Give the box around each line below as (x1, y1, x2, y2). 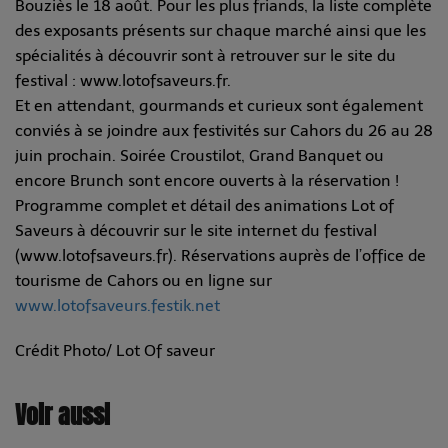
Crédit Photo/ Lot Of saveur (15, 340, 219, 360)
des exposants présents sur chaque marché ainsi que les (15, 20, 426, 40)
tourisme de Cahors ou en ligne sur (15, 270, 272, 290)
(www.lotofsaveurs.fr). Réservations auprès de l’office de (15, 245, 426, 265)
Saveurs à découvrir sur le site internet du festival (15, 220, 377, 240)
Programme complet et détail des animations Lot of (15, 195, 394, 215)
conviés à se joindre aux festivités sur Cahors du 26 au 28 (15, 120, 433, 140)
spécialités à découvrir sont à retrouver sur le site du (15, 45, 396, 65)
